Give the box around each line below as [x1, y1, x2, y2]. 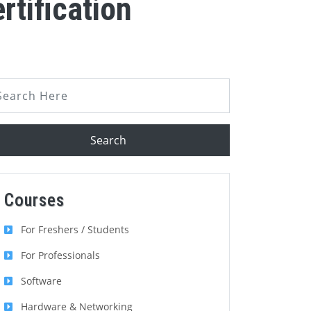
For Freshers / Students [21, 223, 129, 237]
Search [90, 133, 126, 149]
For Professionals [21, 249, 100, 262]
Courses [4, 190, 65, 211]
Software [21, 274, 62, 288]
